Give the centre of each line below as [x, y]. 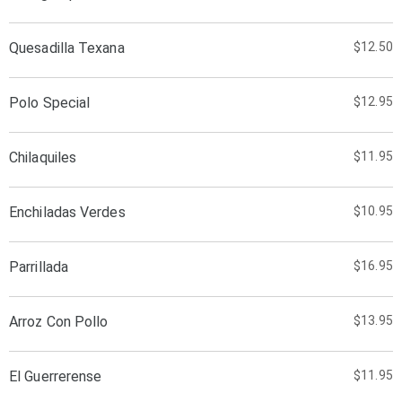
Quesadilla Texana [67, 48]
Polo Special [50, 103]
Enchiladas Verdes [67, 212]
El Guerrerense [56, 376]
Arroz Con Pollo [59, 322]
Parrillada [39, 267]
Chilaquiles [43, 157]
